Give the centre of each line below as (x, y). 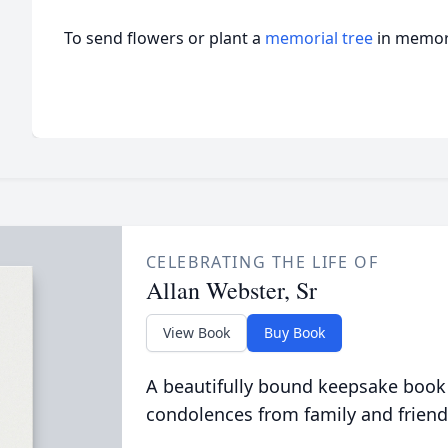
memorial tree (319, 38)
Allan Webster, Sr (231, 290)
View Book (196, 332)
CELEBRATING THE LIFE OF (262, 262)
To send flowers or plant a (164, 38)
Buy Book (294, 332)
